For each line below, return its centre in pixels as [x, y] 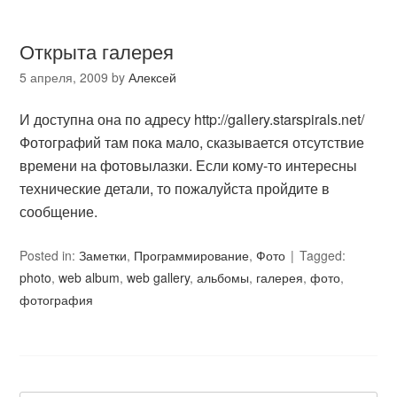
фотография [57, 300]
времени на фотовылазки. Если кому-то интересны [189, 165]
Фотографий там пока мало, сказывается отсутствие [192, 142]
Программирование [192, 255]
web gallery [159, 277]
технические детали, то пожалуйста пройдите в [175, 188]
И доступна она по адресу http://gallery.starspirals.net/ [192, 119]
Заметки [103, 255]
